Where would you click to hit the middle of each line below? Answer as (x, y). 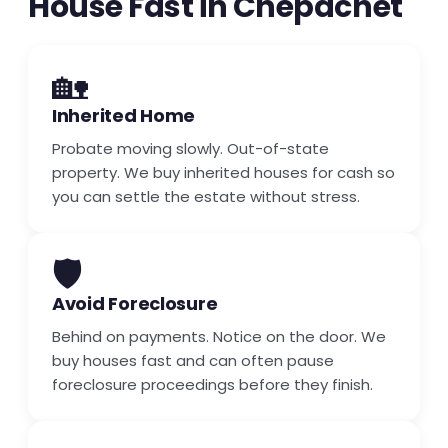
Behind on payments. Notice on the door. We (219, 336)
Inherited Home (124, 115)
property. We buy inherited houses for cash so (223, 172)
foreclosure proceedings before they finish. (212, 384)
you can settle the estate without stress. (206, 196)
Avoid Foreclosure (135, 303)
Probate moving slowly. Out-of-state (190, 148)
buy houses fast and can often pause (193, 360)
